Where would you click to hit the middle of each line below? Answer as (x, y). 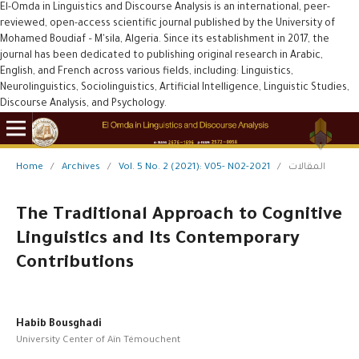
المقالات (307, 167)
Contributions (75, 264)
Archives (81, 167)
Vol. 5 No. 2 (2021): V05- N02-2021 (194, 167)
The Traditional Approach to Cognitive (179, 216)
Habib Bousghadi (58, 324)
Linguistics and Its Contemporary (157, 240)
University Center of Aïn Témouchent (98, 341)
